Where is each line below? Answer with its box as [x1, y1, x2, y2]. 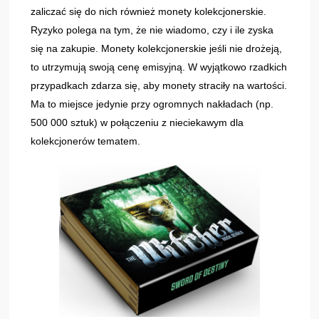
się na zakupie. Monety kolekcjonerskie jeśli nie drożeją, [31, 42, 283, 54]
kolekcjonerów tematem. [31, 135, 141, 147]
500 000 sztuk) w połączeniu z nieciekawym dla [31, 116, 244, 128]
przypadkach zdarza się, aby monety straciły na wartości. [31, 79, 288, 91]
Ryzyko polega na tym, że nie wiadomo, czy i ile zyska [31, 23, 274, 36]
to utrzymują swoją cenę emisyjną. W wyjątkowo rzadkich [31, 61, 288, 73]
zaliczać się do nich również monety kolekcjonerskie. [31, 5, 267, 17]
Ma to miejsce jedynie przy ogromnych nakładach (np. [31, 98, 274, 110]
